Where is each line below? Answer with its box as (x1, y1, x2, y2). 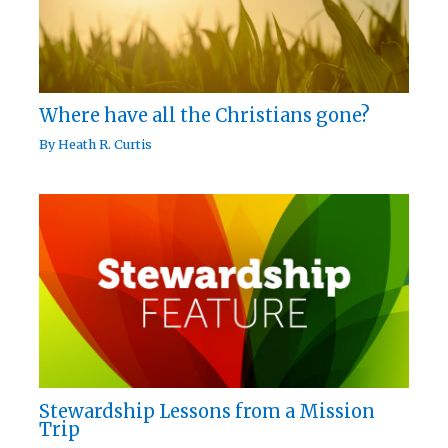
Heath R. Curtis (58, 136, 153, 153)
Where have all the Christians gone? (39, 104, 371, 128)
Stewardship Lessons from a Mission (39, 399, 376, 423)
